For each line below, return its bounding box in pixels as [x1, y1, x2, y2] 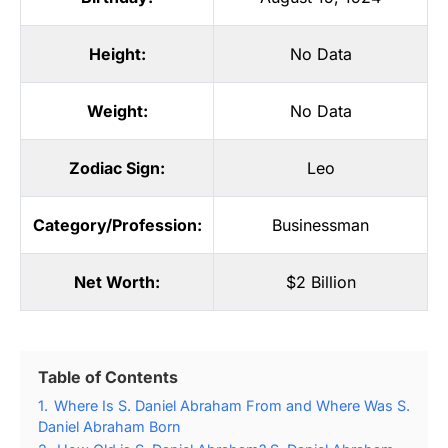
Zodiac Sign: [69, 157, 165, 178]
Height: [88, 43, 146, 64]
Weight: [86, 100, 148, 121]
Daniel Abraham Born [38, 417, 181, 435]
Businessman [272, 214, 369, 235]
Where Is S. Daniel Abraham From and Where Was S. [54, 396, 410, 414]
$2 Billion [285, 271, 356, 292]
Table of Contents [38, 366, 178, 387]
